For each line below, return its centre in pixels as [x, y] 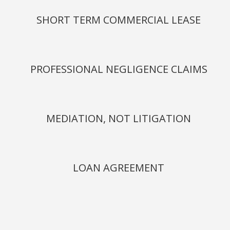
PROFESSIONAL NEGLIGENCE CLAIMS [119, 69]
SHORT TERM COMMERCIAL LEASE [119, 20]
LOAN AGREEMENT [119, 168]
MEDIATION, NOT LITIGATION [119, 118]
